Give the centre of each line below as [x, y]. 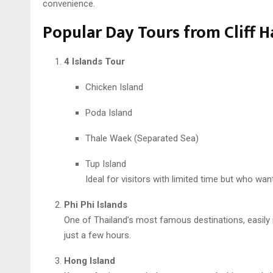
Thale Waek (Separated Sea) [142, 138]
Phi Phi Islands [95, 204]
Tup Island [105, 164]
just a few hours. [97, 235]
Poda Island [108, 112]
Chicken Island [114, 87]
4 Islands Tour [94, 61]
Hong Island [89, 261]
